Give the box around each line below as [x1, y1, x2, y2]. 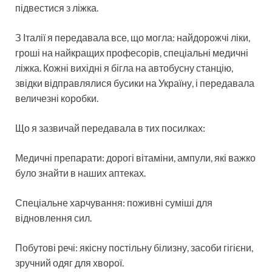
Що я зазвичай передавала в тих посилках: [15, 121, 205, 134]
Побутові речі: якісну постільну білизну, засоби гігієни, [15, 241, 253, 253]
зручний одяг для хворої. [15, 256, 124, 268]
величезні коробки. [15, 92, 98, 104]
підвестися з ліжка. [15, 1, 98, 13]
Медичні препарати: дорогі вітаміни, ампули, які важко [15, 151, 256, 163]
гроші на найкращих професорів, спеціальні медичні [15, 46, 248, 58]
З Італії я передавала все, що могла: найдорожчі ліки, [15, 31, 250, 43]
